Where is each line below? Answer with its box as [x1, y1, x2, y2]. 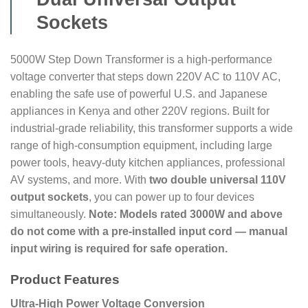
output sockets [10, 191, 89, 203]
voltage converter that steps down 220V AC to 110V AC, [10, 71, 280, 83]
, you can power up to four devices [89, 191, 254, 203]
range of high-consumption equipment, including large [10, 140, 272, 152]
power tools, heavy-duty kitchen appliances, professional [10, 157, 285, 169]
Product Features [10, 272, 120, 287]
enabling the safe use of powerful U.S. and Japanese [10, 88, 267, 100]
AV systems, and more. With [10, 174, 149, 186]
